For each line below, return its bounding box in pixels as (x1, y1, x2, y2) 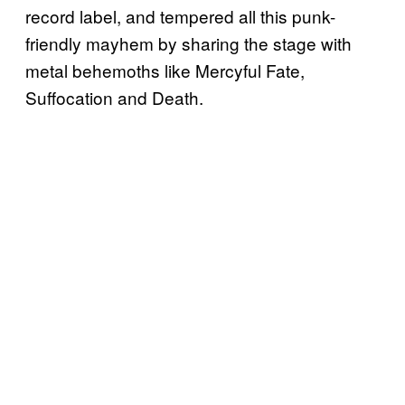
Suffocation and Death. (25, 84, 203, 109)
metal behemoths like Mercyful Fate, (25, 57, 305, 82)
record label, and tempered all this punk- (25, 3, 335, 28)
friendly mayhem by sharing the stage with (25, 30, 352, 55)
